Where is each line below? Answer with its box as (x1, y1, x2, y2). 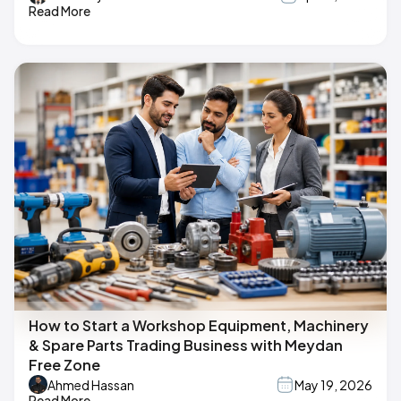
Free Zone (29, 355, 100, 375)
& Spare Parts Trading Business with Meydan (29, 336, 343, 355)
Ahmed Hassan (47, 376, 134, 393)
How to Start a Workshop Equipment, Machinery (29, 316, 369, 336)
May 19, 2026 (294, 376, 372, 393)
